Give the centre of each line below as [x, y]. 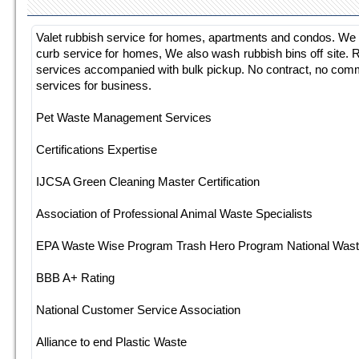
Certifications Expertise [97, 149]
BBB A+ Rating [76, 277]
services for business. [94, 85]
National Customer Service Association [139, 309]
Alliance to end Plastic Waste [112, 341]
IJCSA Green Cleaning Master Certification [148, 181]
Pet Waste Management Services [124, 117]
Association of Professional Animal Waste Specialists [175, 213]
